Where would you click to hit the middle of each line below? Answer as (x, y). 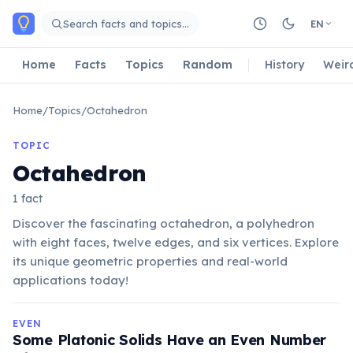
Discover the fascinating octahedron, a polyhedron (163, 223)
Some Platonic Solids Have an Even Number (170, 340)
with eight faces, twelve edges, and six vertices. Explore (176, 242)
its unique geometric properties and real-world (150, 261)
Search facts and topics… (126, 23)
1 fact (28, 199)
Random (208, 64)
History (284, 64)
